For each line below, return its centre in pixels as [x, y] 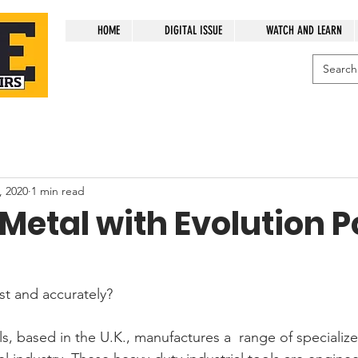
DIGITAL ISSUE [193, 30]
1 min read [58, 191]
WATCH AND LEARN [304, 30]
